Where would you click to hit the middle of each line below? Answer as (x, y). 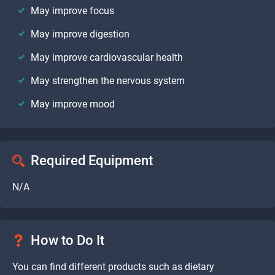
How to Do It (68, 240)
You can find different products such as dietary (113, 266)
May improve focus (74, 10)
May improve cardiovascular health (107, 57)
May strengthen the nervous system (108, 80)
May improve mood (73, 104)
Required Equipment (92, 160)
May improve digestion (80, 34)
